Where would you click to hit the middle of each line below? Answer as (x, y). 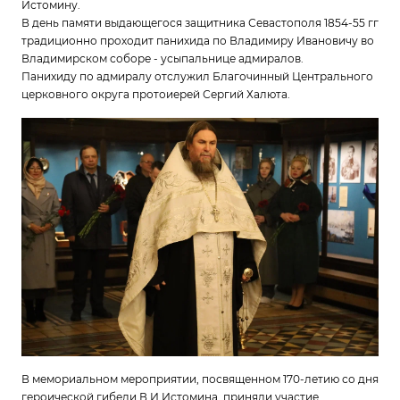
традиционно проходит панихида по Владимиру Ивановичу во (198, 41)
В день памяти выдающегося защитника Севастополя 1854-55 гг (200, 23)
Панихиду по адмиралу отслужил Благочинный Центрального (197, 76)
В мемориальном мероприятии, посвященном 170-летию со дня (200, 379)
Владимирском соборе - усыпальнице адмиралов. (162, 58)
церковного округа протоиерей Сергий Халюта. (156, 94)
